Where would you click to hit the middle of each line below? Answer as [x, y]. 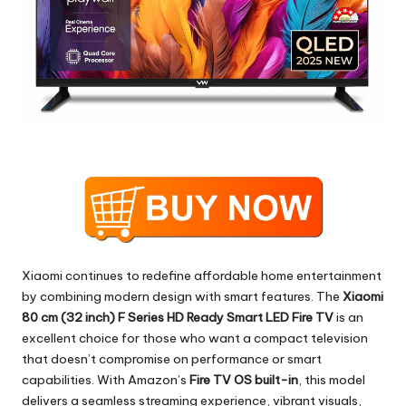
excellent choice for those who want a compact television [195, 338]
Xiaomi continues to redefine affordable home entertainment [202, 276]
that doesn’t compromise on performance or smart [172, 359]
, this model [332, 380]
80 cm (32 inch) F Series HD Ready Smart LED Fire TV [178, 318]
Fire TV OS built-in [244, 380]
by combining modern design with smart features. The [182, 297]
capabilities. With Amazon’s [106, 380]
